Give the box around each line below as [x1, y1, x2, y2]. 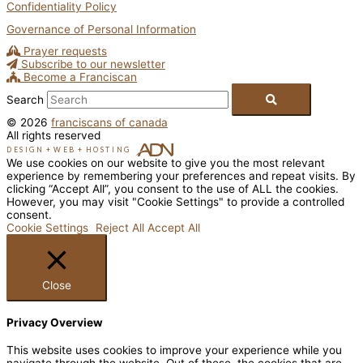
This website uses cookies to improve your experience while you [6, 343, 342, 357]
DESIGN [6, 145, 45, 154]
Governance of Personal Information [6, 22, 196, 36]
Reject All [96, 220, 144, 234]
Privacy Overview [6, 315, 103, 329]
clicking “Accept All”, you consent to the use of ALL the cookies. [6, 181, 339, 195]
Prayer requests [23, 44, 107, 58]
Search [6, 92, 44, 106]
